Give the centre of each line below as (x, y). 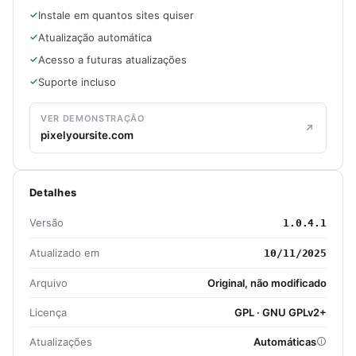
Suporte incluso (77, 81)
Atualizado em (64, 252)
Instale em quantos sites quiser (116, 15)
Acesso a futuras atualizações (112, 59)
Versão (46, 222)
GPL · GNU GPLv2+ (281, 312)
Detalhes (53, 192)
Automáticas (285, 341)
